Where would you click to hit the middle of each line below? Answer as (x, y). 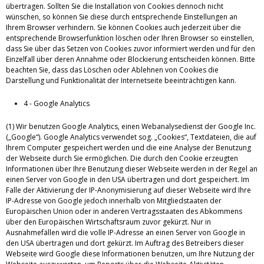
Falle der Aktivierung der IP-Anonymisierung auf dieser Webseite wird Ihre (128, 190)
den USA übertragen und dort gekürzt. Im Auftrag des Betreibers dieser (125, 243)
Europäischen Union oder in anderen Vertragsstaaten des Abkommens (124, 211)
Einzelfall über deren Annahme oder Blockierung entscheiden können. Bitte (131, 59)
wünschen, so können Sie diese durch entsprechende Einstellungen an (122, 16)
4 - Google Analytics (57, 103)
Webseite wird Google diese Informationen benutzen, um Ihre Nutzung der (130, 253)
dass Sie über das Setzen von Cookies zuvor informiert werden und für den (131, 48)
